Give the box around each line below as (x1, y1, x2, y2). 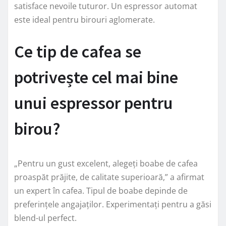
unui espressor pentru (14, 92, 173, 114)
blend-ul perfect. (14, 212, 77, 223)
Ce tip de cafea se (14, 40, 141, 62)
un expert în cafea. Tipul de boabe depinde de (14, 185, 188, 196)
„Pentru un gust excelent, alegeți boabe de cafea (14, 157, 198, 169)
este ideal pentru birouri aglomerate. (14, 14, 155, 25)
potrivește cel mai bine (14, 66, 178, 88)
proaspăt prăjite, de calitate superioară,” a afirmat (14, 171, 204, 183)
